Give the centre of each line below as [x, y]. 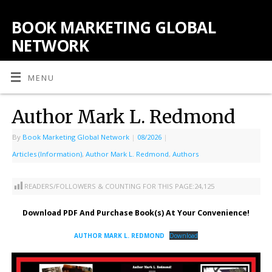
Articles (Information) [47, 154]
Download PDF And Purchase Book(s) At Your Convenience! [136, 212]
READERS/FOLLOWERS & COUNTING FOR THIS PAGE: [109, 186]
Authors [185, 154]
